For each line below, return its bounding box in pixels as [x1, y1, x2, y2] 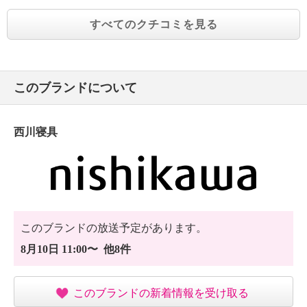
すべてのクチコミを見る [89, 18, 218, 30]
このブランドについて [14, 81, 137, 95]
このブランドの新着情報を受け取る [73, 286, 249, 299]
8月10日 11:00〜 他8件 [21, 243, 131, 256]
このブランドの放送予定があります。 [21, 222, 207, 234]
